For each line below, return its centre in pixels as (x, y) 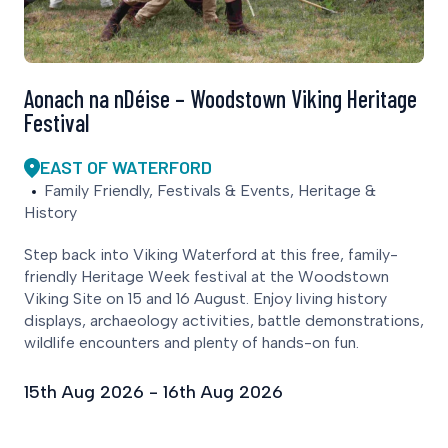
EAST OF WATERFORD (126, 167)
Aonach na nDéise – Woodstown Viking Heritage (220, 99)
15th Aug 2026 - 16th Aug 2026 (153, 392)
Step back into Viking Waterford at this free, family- (211, 255)
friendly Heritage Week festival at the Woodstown (206, 277)
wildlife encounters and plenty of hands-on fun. (191, 343)
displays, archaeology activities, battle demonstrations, (224, 321)
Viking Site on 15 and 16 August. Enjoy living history (205, 299)
